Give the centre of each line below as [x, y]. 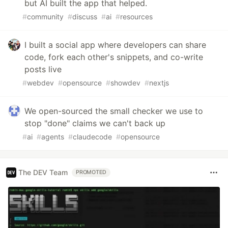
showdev [125, 82]
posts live [43, 69]
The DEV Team [43, 173]
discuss [85, 16]
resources [136, 16]
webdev [40, 82]
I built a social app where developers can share [115, 45]
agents [53, 136]
